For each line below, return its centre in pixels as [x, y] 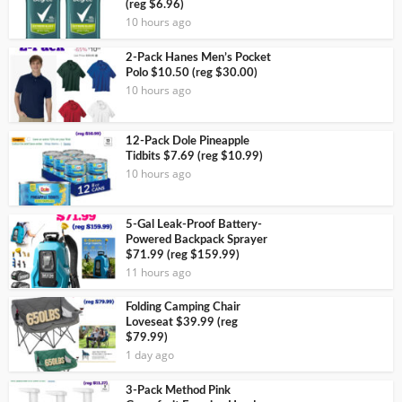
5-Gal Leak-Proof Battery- [194, 224]
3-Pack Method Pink [178, 391]
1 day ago [150, 355]
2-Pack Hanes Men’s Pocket [198, 58]
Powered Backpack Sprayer [197, 240]
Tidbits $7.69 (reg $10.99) [194, 156]
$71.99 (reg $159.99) [183, 255]
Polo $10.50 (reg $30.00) [192, 74]
